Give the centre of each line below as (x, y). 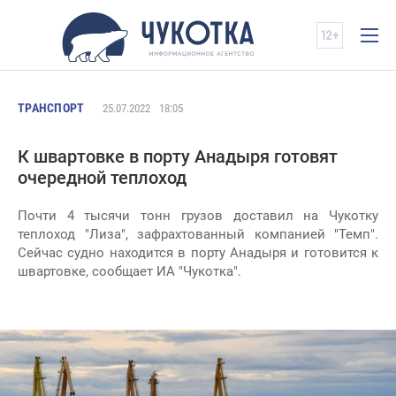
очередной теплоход (102, 178)
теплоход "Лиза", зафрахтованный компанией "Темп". (198, 234)
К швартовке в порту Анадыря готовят (178, 156)
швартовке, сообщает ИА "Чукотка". (129, 271)
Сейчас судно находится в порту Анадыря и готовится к (198, 253)
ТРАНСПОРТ (51, 108)
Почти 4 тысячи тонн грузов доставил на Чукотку (198, 216)
